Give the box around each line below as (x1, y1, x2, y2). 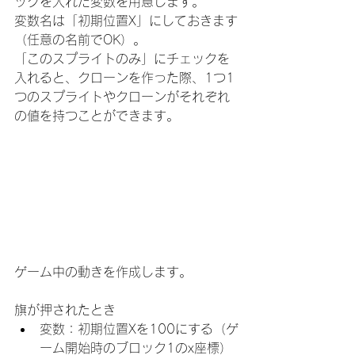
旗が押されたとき (14, 303, 116, 317)
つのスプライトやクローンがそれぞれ (14, 90, 230, 104)
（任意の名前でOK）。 (14, 33, 146, 47)
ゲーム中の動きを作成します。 (14, 265, 192, 279)
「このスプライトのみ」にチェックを (14, 52, 230, 66)
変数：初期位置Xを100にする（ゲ (40, 323, 239, 336)
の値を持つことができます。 (14, 109, 179, 123)
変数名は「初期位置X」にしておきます (14, 14, 238, 28)
